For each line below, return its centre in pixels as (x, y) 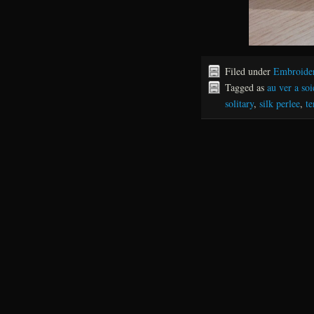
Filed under (249, 71)
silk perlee (280, 103)
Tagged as (246, 87)
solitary (239, 103)
